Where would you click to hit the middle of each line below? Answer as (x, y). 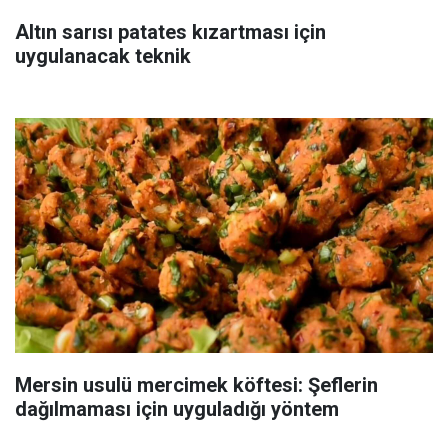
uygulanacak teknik (103, 55)
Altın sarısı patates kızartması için (170, 31)
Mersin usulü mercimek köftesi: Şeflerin (196, 384)
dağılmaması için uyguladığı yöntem (177, 408)
